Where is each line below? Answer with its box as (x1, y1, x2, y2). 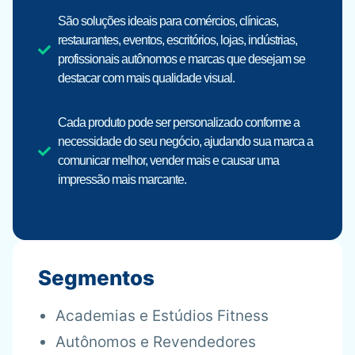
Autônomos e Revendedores (55, 333, 256, 351)
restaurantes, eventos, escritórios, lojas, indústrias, (58, 33, 297, 47)
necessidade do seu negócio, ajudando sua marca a (58, 135, 313, 148)
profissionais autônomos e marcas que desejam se (58, 52, 305, 66)
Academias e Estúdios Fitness (55, 307, 269, 325)
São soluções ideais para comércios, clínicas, (58, 14, 278, 28)
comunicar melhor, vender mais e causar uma (58, 154, 279, 167)
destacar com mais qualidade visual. (58, 71, 235, 85)
